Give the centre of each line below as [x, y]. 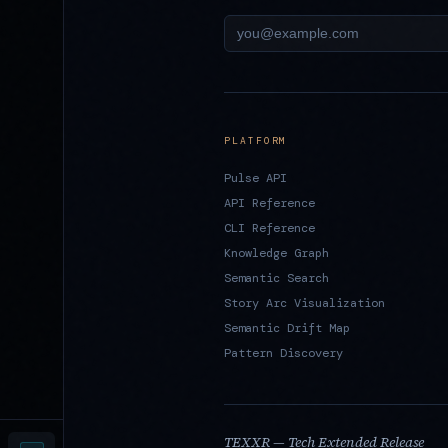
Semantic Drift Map [287, 327]
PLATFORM [256, 140]
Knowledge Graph [276, 252]
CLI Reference [269, 227]
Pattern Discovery [283, 352]
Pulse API [255, 177]
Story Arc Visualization [304, 302]
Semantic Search [276, 277]
